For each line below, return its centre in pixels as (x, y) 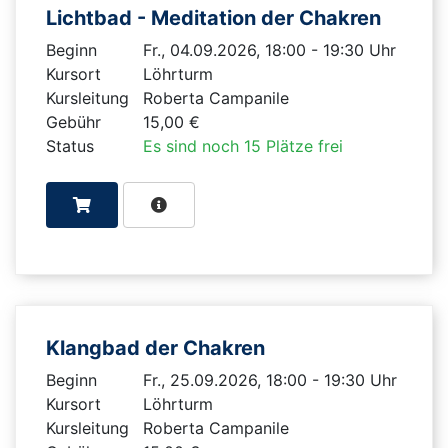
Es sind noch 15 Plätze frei (242, 145)
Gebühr (73, 121)
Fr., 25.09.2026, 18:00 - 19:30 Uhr (269, 379)
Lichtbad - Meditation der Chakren (216, 17)
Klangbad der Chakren (158, 347)
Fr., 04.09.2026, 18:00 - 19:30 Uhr (269, 49)
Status (70, 145)
